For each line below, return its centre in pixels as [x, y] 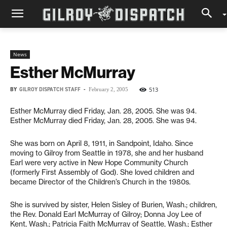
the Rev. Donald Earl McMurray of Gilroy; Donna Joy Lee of [106, 214]
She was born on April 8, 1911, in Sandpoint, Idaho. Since [102, 143]
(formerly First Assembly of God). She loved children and [102, 172]
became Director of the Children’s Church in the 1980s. [100, 182]
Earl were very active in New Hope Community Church [99, 163]
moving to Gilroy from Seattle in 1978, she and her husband [107, 153]
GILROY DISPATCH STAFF [50, 89]
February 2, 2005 [108, 89]
